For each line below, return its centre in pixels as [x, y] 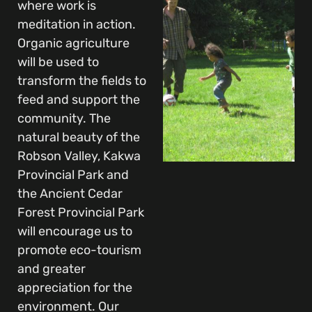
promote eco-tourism [79, 250]
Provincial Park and [73, 174]
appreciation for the [75, 287]
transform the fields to [82, 80]
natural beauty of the [79, 137]
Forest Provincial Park [81, 212]
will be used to [58, 62]
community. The [64, 118]
